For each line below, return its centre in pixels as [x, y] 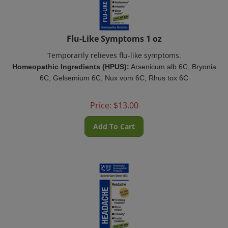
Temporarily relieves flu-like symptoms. [114, 49]
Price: [101, 99]
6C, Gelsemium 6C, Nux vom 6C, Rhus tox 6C [114, 72]
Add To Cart [114, 120]
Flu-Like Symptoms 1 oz [114, 33]
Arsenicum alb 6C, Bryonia [173, 61]
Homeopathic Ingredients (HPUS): [70, 61]
